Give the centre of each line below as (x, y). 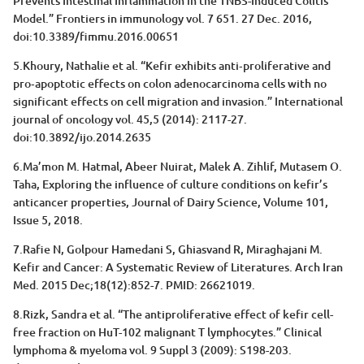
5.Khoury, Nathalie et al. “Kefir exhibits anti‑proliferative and (172, 66)
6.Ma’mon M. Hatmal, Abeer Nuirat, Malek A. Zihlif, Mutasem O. (178, 167)
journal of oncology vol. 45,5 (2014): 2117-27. (130, 119)
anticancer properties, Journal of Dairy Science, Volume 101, (171, 202)
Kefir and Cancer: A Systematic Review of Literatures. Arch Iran (178, 267)
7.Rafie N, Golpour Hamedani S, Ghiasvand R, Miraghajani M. (168, 249)
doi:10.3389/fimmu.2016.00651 (96, 37)
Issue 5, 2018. (48, 220)
